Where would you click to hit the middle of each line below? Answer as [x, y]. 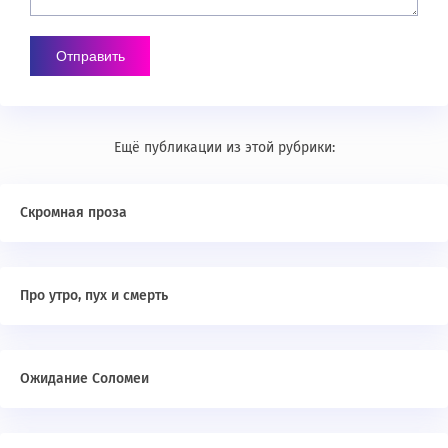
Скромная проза [73, 212]
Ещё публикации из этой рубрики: [224, 147]
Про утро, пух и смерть [94, 295]
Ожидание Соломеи [84, 378]
